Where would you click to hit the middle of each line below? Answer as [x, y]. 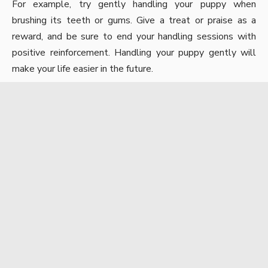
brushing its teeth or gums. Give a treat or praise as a [134, 20]
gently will [230, 52]
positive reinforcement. [63, 52]
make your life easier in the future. [83, 68]
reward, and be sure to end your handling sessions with [134, 36]
